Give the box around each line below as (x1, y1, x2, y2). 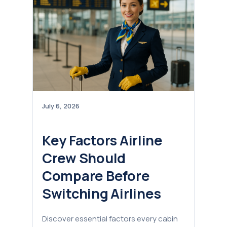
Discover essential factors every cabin (42, 213, 178, 224)
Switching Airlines (42, 184, 162, 203)
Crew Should (42, 148, 126, 168)
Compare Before (42, 166, 150, 185)
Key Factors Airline (42, 131, 163, 150)
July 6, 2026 (42, 101, 80, 110)
